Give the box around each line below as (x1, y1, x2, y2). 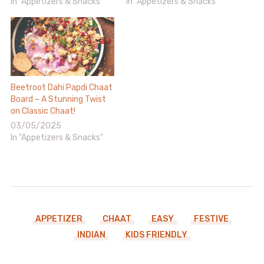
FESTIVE (194, 214, 229, 225)
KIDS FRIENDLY (125, 230, 187, 240)
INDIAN (77, 230, 105, 240)
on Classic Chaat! (10, 106, 75, 117)
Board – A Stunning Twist (10, 94, 106, 105)
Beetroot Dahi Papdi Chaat (10, 82, 113, 93)
